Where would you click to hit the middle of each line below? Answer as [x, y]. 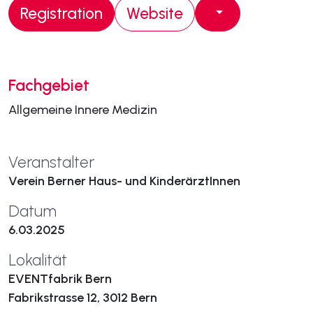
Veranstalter [51, 162]
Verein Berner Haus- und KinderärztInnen [124, 181]
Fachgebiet [49, 85]
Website [155, 13]
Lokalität [38, 260]
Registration [61, 13]
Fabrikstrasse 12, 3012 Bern [83, 298]
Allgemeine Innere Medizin [83, 110]
